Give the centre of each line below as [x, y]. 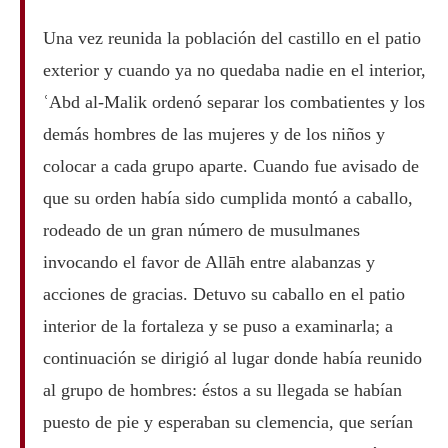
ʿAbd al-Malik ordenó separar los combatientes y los [233, 101]
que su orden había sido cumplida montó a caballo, [227, 197]
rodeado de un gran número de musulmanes [201, 229]
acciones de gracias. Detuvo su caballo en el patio [223, 293]
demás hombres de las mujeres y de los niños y [213, 133]
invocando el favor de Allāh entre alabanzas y [208, 261]
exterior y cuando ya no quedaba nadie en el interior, [234, 69]
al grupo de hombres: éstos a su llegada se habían [222, 389]
